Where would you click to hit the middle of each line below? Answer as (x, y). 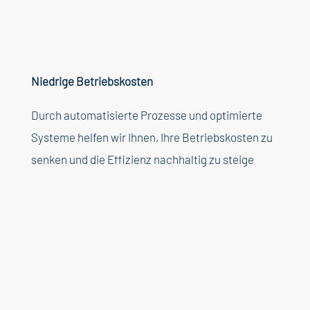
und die (87, 159)
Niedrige (52, 81)
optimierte (236, 115)
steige (238, 159)
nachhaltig (180, 159)
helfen (93, 137)
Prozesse (163, 115)
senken (49, 159)
